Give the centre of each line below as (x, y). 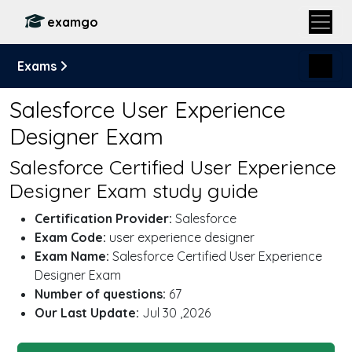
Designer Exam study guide (134, 191)
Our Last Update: (87, 313)
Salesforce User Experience (147, 109)
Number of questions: (100, 294)
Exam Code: (70, 237)
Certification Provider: (103, 218)
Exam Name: (72, 256)
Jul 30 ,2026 (175, 313)
